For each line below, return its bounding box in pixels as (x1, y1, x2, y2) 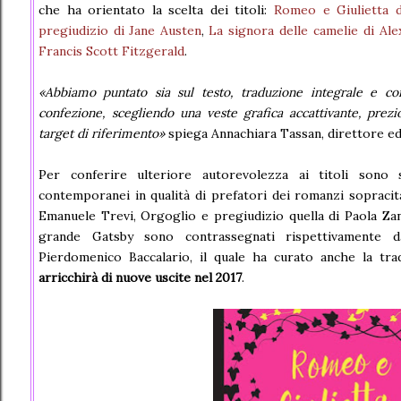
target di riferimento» (38, 125, 165, 141)
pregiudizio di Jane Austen (38, 22, 201, 38)
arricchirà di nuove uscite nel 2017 (38, 269, 242, 286)
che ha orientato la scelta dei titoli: (38, 2, 274, 18)
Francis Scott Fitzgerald (38, 43, 184, 59)
